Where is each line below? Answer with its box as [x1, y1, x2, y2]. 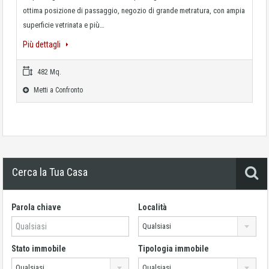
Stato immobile [11, 243, 66, 253]
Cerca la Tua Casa [12, 165, 88, 178]
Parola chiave [11, 202, 61, 212]
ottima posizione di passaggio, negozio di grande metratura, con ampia [23, 5, 245, 15]
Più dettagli [23, 39, 62, 49]
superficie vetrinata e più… [23, 20, 104, 29]
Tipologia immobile [138, 243, 210, 253]
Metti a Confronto [32, 85, 83, 94]
